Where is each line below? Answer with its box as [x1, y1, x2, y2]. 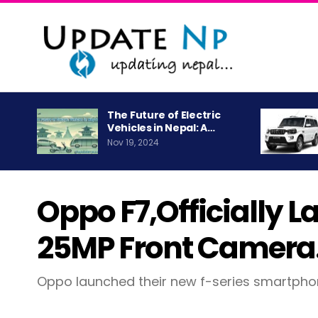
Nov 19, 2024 [107, 136, 159, 149]
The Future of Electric [107, 108, 221, 123]
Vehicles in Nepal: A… [107, 121, 215, 136]
